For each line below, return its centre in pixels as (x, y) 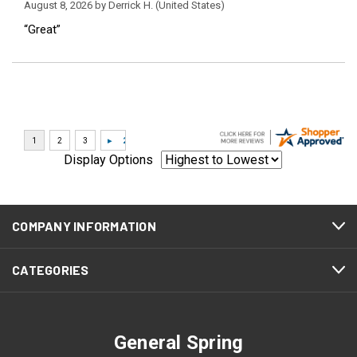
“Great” (42, 29)
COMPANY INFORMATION (84, 226)
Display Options (108, 160)
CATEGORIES (51, 270)
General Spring (178, 343)
